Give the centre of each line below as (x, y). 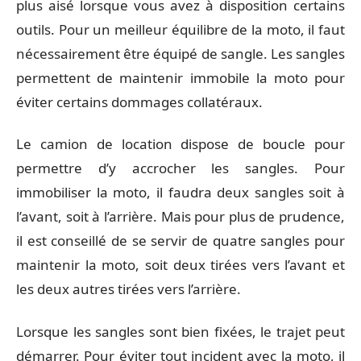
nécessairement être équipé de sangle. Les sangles (180, 53)
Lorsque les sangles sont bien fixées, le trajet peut (180, 331)
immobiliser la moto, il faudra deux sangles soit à (180, 192)
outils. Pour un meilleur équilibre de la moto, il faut (180, 29)
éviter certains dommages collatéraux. (139, 102)
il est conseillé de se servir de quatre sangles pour (180, 241)
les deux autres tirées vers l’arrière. (129, 289)
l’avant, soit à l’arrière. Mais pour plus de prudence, (180, 216)
